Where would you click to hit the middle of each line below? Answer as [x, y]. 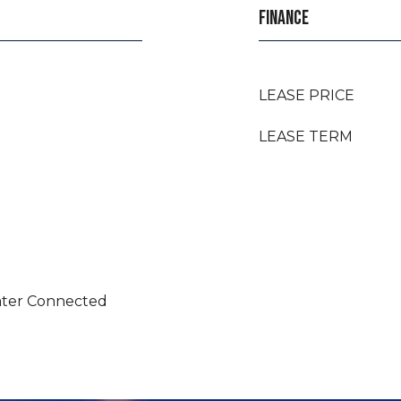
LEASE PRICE [307, 95]
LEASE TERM [306, 137]
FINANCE [284, 18]
